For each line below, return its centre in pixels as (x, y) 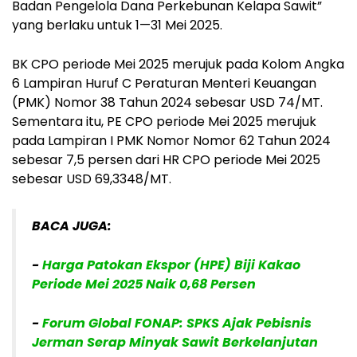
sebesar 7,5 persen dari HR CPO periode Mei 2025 (166, 159)
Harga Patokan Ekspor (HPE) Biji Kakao (171, 265)
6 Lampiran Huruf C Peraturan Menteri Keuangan (164, 83)
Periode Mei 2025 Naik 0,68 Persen (144, 284)
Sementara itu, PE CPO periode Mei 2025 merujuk (164, 121)
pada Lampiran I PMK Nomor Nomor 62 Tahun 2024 (171, 140)
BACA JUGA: (72, 226)
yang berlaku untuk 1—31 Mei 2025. (117, 25)
